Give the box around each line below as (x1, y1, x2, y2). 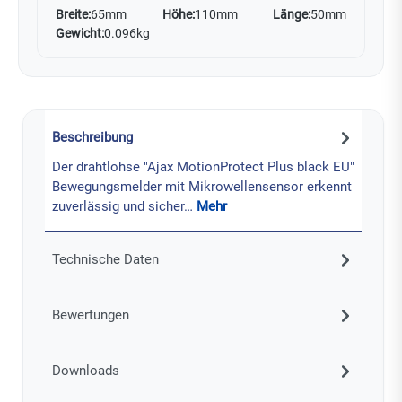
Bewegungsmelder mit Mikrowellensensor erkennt (51, 178, 352, 195)
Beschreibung (51, 128, 133, 145)
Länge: (273, 6, 310, 22)
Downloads (51, 362, 119, 379)
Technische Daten (51, 250, 159, 267)
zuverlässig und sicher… (51, 197, 197, 214)
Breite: (56, 6, 91, 22)
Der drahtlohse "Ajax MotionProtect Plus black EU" (51, 158, 354, 175)
